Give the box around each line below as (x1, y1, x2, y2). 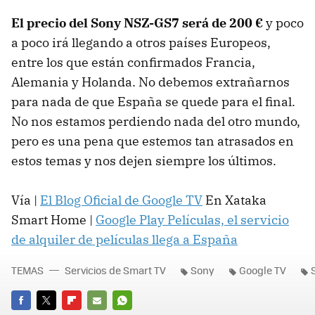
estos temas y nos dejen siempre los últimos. (11, 153, 276, 169)
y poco (263, 15, 304, 32)
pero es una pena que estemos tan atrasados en (11, 133, 294, 150)
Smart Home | (11, 212, 96, 229)
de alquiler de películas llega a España (11, 231, 238, 248)
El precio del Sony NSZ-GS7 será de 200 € (11, 15, 263, 32)
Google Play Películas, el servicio (96, 212, 289, 229)
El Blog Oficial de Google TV (40, 192, 202, 209)
